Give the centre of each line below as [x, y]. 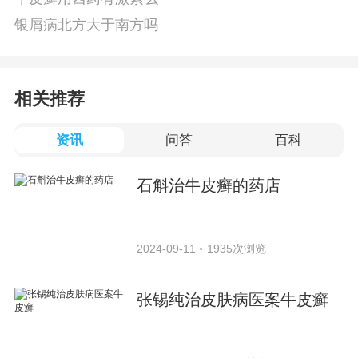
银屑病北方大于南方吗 [86, 25]
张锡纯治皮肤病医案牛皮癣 [233, 300]
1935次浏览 [236, 248]
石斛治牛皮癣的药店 [209, 185]
